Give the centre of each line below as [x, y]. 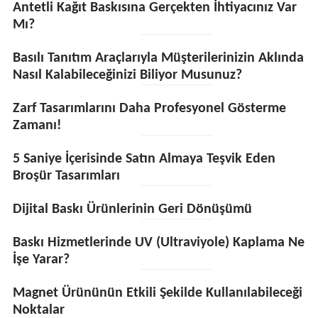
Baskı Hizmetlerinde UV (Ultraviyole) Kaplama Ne [158, 243]
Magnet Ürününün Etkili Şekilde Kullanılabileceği [157, 293]
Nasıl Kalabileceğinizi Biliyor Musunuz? [127, 75]
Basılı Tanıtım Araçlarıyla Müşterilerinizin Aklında [158, 58]
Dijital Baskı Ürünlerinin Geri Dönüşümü [132, 209]
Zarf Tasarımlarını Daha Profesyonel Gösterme [149, 109]
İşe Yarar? [41, 260]
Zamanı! [37, 126]
